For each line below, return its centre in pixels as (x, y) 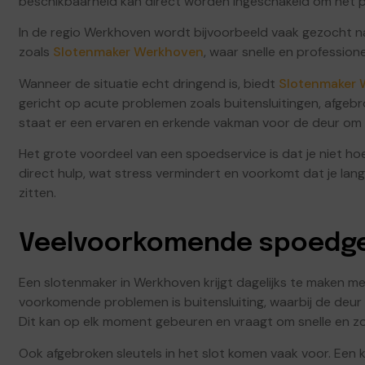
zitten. (37, 193)
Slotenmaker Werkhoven (128, 52)
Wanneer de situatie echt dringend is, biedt (149, 83)
